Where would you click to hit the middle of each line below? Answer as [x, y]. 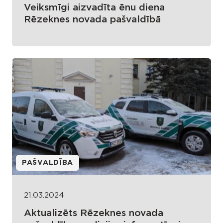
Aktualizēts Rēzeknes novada [94, 214]
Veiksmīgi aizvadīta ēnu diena [94, 7]
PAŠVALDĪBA [48, 163]
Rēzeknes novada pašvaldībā [92, 19]
